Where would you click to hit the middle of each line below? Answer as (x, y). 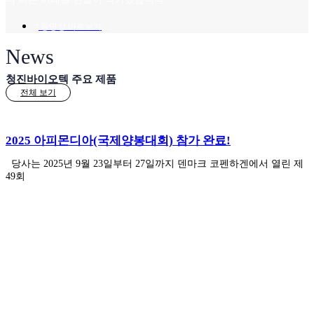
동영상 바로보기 (71, 27)
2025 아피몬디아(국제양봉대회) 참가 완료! (118, 141)
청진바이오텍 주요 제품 (61, 79)
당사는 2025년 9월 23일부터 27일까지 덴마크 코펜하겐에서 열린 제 (155, 164)
